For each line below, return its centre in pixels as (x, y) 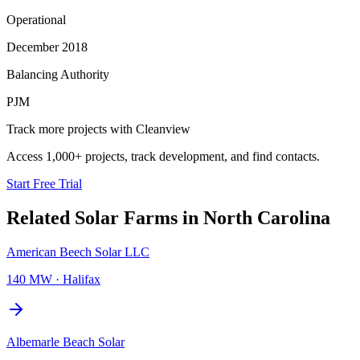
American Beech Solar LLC (78, 252)
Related (41, 217)
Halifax (82, 279)
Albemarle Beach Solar (65, 342)
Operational (36, 19)
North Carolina (267, 217)
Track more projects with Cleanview (98, 129)
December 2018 (47, 47)
